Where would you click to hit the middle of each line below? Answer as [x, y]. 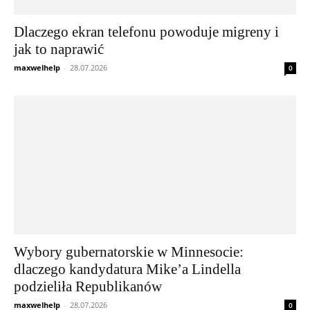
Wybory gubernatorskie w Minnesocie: [129, 252]
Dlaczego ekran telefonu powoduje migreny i [146, 31]
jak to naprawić [59, 49]
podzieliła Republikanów [88, 287]
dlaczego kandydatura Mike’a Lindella [127, 270]
